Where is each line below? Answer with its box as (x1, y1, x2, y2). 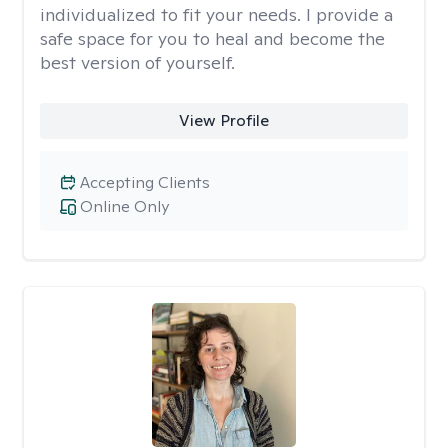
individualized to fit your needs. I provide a (40, 3, 393, 26)
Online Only (80, 196, 169, 217)
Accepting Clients (80, 172, 210, 193)
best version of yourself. (40, 51, 235, 74)
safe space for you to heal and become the (40, 27, 385, 50)
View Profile (178, 110, 269, 131)
